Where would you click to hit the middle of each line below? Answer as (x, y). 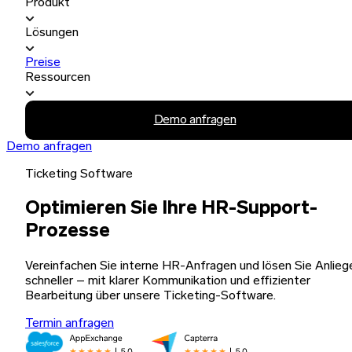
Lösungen (52, 33)
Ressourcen (58, 78)
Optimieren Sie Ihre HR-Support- (171, 209)
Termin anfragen (70, 323)
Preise (43, 63)
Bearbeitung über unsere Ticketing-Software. (150, 296)
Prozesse (68, 231)
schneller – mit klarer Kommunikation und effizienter (168, 281)
